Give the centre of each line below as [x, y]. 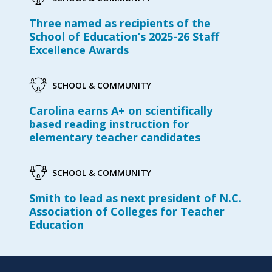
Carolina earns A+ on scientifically [121, 111]
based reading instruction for [109, 124]
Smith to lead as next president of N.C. [135, 198]
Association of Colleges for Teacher [127, 212]
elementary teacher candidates [115, 138]
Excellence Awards [79, 50]
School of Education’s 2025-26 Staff [124, 37]
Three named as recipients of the [120, 23]
